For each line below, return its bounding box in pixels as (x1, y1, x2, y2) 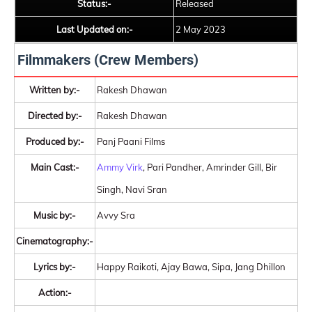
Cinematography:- (16, 235, 93, 247)
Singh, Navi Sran (97, 184, 167, 195)
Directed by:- (27, 110, 82, 121)
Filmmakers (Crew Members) (17, 52, 198, 68)
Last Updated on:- (56, 24, 133, 35)
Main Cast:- (30, 162, 79, 173)
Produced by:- (25, 136, 84, 147)
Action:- (38, 287, 72, 298)
